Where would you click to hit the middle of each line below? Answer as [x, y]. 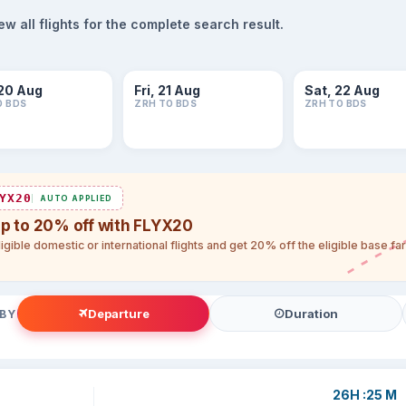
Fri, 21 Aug [168, 90]
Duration [311, 314]
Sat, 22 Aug [342, 90]
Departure [119, 314]
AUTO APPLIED [76, 198]
